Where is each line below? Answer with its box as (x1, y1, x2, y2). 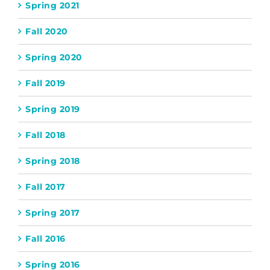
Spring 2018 (25, 155, 80, 166)
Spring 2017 (25, 207, 80, 218)
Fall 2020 (25, 25, 68, 37)
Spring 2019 (25, 103, 80, 115)
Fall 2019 (25, 77, 66, 89)
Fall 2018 (25, 129, 66, 140)
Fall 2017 (25, 181, 66, 192)
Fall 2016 (25, 233, 66, 244)
